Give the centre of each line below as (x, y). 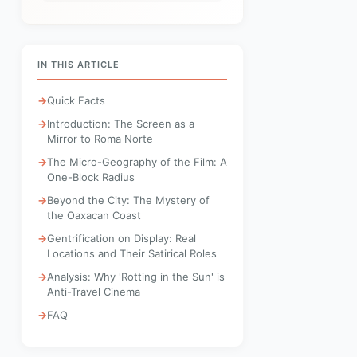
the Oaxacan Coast (94, 215)
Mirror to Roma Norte (100, 139)
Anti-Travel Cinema (94, 292)
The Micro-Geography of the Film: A (137, 162)
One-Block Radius (91, 177)
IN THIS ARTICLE (78, 65)
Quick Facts (76, 100)
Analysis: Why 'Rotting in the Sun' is (136, 277)
